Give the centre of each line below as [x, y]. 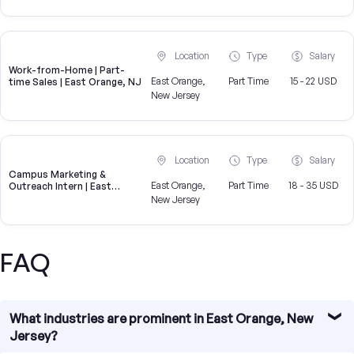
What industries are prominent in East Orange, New [161, 319]
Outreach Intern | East [60, 186]
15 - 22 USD [313, 81]
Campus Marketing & [57, 175]
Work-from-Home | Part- [67, 70]
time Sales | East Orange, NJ [75, 82]
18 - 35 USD [313, 186]
